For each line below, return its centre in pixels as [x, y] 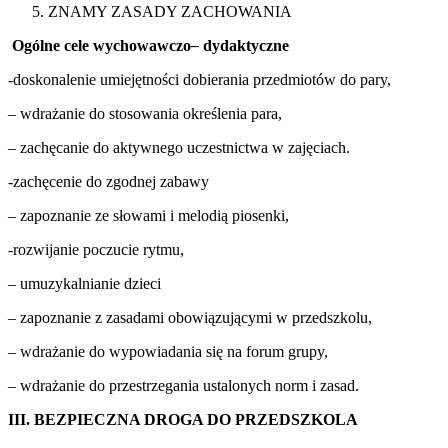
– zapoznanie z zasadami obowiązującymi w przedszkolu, [190, 318]
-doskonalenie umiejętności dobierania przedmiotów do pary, [199, 80]
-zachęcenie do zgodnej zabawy [108, 182]
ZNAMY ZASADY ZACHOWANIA [170, 12]
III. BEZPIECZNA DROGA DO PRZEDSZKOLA [183, 420]
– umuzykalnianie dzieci [84, 284]
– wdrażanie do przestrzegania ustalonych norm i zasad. [183, 386]
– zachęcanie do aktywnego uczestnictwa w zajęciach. [179, 148]
